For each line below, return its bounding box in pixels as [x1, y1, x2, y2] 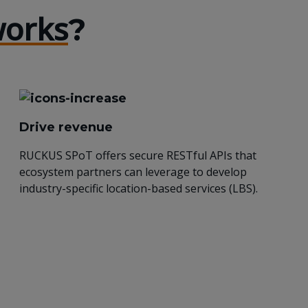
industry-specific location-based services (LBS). [19, 180, 261, 196]
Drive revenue [19, 119, 113, 135]
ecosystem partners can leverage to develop [19, 164, 247, 179]
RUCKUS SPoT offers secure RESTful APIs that [19, 147, 257, 163]
